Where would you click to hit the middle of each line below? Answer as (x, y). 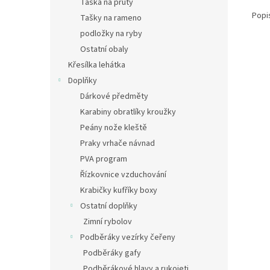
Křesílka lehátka (97, 65)
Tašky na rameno (111, 18)
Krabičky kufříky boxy (119, 190)
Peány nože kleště (114, 128)
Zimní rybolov (108, 222)
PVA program (104, 159)
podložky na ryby (111, 34)
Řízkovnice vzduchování (123, 175)
